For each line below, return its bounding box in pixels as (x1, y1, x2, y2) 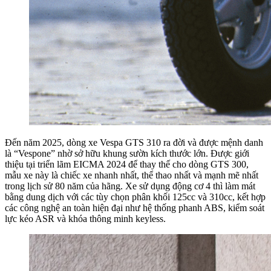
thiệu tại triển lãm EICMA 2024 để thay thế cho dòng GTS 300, (5, 159, 249, 170)
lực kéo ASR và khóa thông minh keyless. (5, 214, 166, 224)
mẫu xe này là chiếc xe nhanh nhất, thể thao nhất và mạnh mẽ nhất (5, 170, 258, 181)
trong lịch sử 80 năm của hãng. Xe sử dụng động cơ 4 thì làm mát (5, 181, 255, 192)
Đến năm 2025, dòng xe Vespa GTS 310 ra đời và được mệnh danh (5, 137, 263, 148)
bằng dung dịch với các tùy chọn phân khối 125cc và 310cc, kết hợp (5, 192, 266, 203)
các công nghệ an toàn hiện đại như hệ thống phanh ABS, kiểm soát (5, 203, 264, 214)
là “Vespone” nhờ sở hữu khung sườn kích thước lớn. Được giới (5, 148, 249, 159)
